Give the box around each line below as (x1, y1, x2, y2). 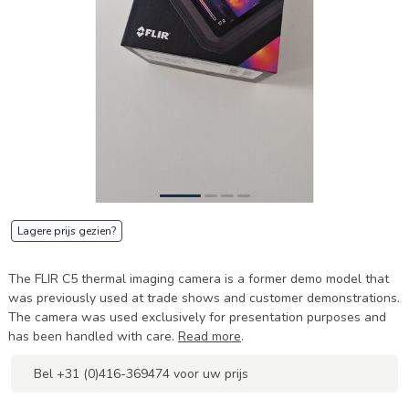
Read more (178, 328, 241, 345)
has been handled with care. (8, 328, 178, 345)
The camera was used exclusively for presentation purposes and (8, 309, 386, 326)
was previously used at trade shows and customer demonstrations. (8, 289, 400, 307)
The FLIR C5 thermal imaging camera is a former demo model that (8, 270, 389, 288)
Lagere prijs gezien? (17, 224, 116, 238)
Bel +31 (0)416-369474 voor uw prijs (34, 365, 248, 383)
